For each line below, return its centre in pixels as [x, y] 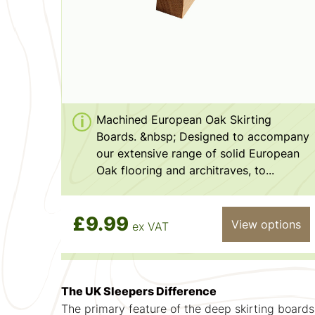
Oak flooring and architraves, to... [185, 170]
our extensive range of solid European [198, 153]
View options [266, 224]
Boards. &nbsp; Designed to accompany [203, 136]
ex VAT [150, 227]
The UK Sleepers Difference [143, 291]
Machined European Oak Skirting [184, 119]
